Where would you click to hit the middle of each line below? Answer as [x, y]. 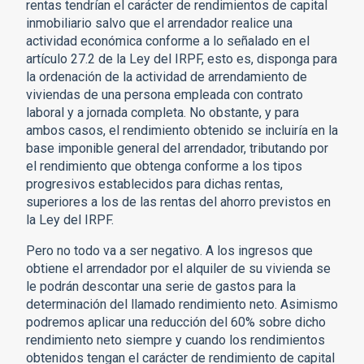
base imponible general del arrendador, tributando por [177, 148]
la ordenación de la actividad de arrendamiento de [167, 76]
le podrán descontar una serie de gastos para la [161, 286]
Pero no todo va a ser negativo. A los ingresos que [169, 250]
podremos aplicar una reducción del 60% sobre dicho [176, 322]
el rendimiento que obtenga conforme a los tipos [164, 166]
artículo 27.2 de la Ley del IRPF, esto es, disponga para [182, 58]
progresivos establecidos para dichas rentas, [154, 184]
